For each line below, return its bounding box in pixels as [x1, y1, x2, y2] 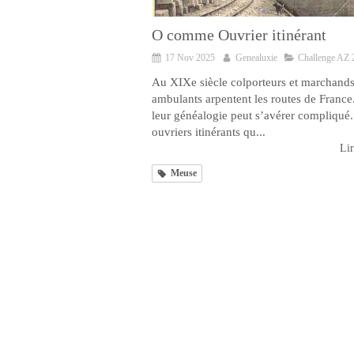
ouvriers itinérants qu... [152, 126, 265, 139]
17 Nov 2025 [165, 52, 215, 64]
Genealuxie [235, 52, 277, 64]
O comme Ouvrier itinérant [152, 26, 326, 44]
